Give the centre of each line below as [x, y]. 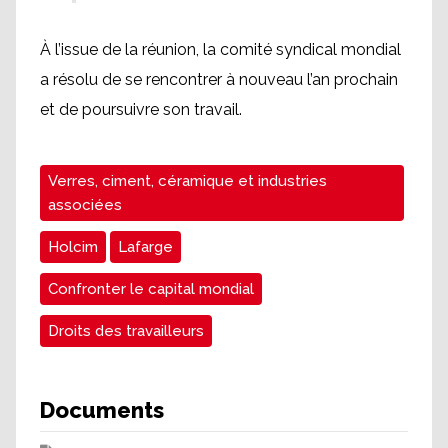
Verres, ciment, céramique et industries [187, 180]
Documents [102, 409]
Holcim [73, 246]
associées [85, 204]
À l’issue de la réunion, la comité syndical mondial [220, 49]
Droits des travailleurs [126, 330]
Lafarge [145, 246]
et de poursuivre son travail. [141, 109]
